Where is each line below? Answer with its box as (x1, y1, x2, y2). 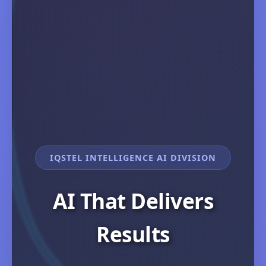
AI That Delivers (53, 186, 213, 215)
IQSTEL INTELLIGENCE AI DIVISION (50, 151, 216, 163)
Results (96, 219, 170, 248)
